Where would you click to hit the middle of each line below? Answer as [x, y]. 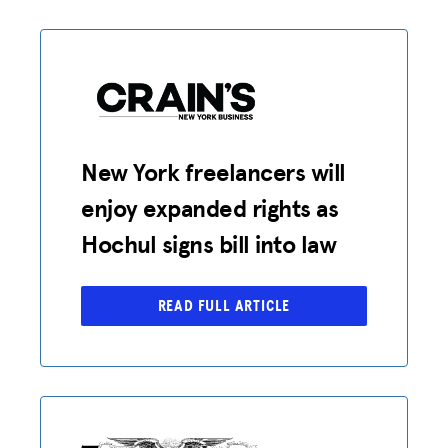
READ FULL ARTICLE [224, 305]
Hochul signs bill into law [209, 244]
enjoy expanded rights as [210, 208]
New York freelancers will [214, 172]
